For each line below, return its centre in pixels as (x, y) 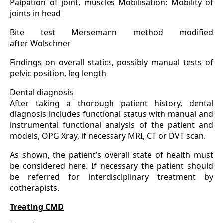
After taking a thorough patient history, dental (111, 103)
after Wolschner (40, 43)
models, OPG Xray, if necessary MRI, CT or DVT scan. (108, 136)
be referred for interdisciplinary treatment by (111, 177)
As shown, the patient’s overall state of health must (111, 155)
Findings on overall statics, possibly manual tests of (111, 62)
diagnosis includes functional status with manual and (111, 114)
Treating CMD (37, 207)
